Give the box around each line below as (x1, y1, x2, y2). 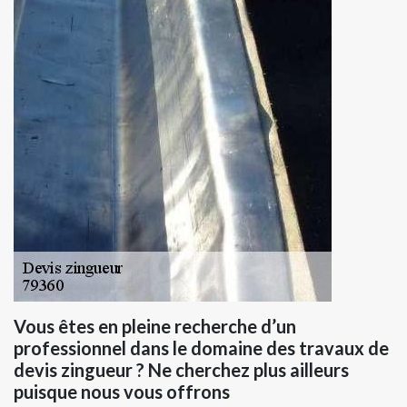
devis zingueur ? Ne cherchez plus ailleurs (14, 359, 349, 382)
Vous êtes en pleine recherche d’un (14, 315, 296, 338)
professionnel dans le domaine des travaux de (14, 337, 389, 360)
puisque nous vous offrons (14, 381, 230, 403)
